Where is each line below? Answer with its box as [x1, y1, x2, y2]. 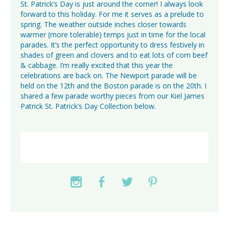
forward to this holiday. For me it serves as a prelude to [20, 9, 204, 19]
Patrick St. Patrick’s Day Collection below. [20, 101, 156, 111]
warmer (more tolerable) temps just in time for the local [20, 29, 205, 39]
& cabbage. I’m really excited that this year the [20, 60, 173, 70]
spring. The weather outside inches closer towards [20, 19, 187, 29]
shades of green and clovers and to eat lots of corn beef [20, 50, 208, 60]
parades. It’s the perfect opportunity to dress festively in [20, 39, 204, 50]
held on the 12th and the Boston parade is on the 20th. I [20, 80, 207, 90]
